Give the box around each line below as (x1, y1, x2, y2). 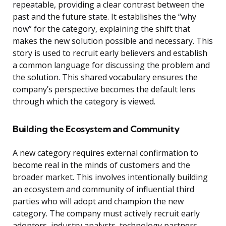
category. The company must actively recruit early (13, 208, 200, 219)
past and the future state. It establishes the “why (13, 11, 196, 23)
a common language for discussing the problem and (13, 60, 210, 71)
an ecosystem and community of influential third (13, 184, 194, 195)
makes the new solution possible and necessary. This (13, 35, 213, 47)
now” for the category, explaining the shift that (13, 23, 190, 35)
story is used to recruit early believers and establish (13, 47, 207, 59)
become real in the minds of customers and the (13, 159, 190, 171)
